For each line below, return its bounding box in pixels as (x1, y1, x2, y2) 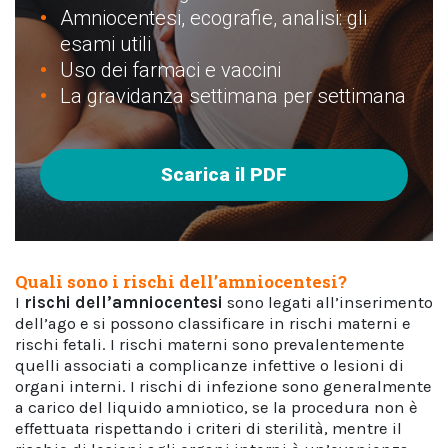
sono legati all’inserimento (223, 293, 433, 312)
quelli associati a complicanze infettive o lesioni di (15, 356, 404, 375)
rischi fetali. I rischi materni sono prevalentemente (15, 335, 405, 354)
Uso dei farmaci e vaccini (60, 58, 281, 82)
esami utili (60, 32, 151, 56)
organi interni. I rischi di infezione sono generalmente (15, 377, 432, 396)
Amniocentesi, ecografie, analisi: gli (60, 6, 367, 30)
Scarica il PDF (161, 163, 287, 186)
